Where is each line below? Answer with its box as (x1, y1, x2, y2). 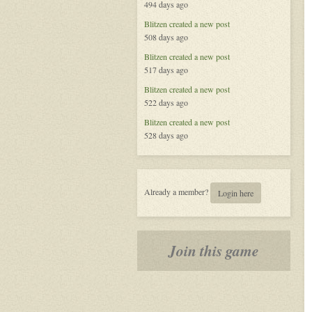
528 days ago (144, 130, 188, 141)
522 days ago (144, 97, 188, 108)
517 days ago (144, 64, 188, 75)
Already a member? (144, 185, 210, 197)
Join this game (169, 240, 259, 261)
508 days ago (144, 31, 188, 42)
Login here (218, 187, 253, 198)
